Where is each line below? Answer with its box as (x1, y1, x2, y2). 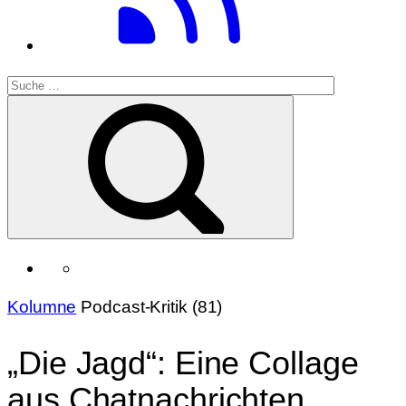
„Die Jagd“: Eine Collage (7, 343, 359, 382)
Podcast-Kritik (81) (81, 297, 223, 316)
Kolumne (7, 297, 77, 316)
